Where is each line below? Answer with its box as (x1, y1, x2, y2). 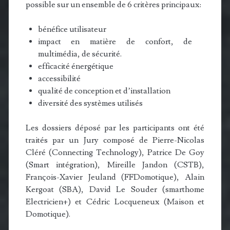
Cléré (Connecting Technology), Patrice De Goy (25, 147, 205, 158)
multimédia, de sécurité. (37, 49, 122, 60)
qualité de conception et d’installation (37, 86, 170, 97)
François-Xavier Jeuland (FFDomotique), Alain (25, 172, 205, 183)
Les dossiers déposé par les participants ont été (25, 123, 205, 133)
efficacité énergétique (37, 61, 113, 72)
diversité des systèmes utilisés (37, 98, 143, 109)
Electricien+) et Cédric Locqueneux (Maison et (25, 197, 205, 207)
